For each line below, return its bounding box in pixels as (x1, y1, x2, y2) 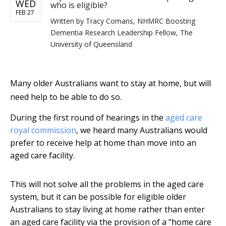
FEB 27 (16, 8, 34, 17)
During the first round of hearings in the (10, 112, 165, 124)
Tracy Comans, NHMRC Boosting (86, 16, 195, 26)
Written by (50, 16, 86, 26)
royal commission (10, 125, 76, 136)
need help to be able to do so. (10, 91, 122, 103)
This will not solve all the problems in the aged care (10, 179, 204, 190)
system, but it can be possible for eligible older (10, 191, 186, 203)
